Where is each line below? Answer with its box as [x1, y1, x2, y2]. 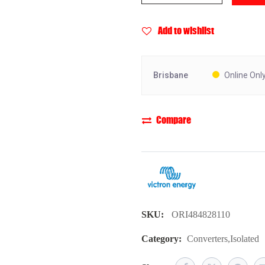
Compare [156, 112, 191, 127]
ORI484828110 [172, 209, 230, 220]
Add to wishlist [158, 23, 214, 38]
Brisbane [153, 70, 188, 80]
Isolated [230, 234, 259, 244]
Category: [141, 234, 182, 244]
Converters [187, 234, 228, 244]
